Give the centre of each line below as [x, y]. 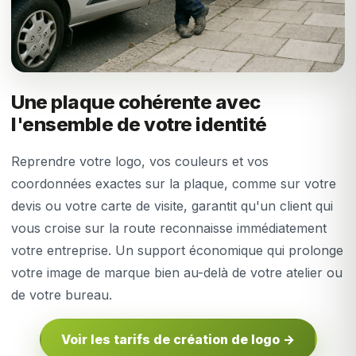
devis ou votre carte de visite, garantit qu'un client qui [172, 206]
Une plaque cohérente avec [136, 103]
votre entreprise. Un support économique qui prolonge [177, 251]
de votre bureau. [62, 295]
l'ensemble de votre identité [139, 125]
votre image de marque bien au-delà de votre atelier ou [177, 273]
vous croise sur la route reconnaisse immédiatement [169, 228]
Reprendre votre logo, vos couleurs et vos [140, 162]
